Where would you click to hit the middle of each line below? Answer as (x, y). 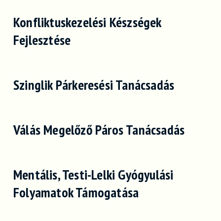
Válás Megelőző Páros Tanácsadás (99, 130)
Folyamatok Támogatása (76, 192)
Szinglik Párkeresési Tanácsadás (94, 85)
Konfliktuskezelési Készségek (87, 22)
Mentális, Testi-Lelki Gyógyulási (93, 175)
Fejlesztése (42, 40)
